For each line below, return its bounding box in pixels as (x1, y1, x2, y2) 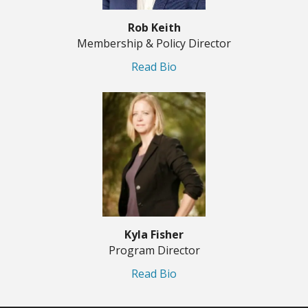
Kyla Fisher (124, 227, 184, 243)
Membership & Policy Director (77, 35, 231, 51)
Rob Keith (127, 19, 181, 35)
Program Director (108, 243, 200, 258)
